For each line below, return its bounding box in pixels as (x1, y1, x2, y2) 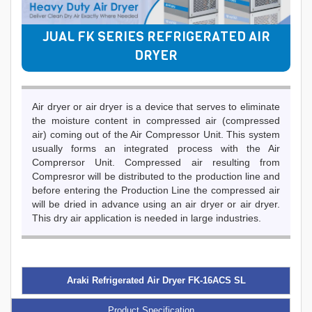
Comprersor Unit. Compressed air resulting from (32, 157, 280, 169)
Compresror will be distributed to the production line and (32, 171, 280, 182)
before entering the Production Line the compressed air (32, 185, 280, 196)
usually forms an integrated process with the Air (32, 143, 280, 155)
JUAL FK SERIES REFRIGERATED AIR (42, 28, 270, 46)
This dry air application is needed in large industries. (32, 212, 261, 224)
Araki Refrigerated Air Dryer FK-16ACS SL (66, 275, 246, 286)
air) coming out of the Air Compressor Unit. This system (32, 129, 280, 141)
